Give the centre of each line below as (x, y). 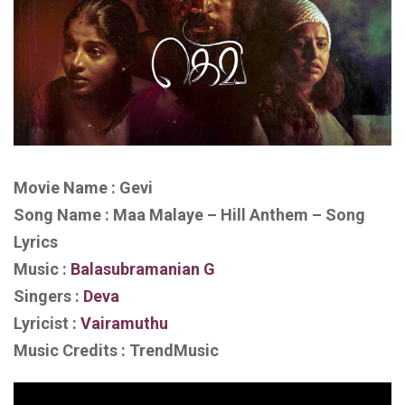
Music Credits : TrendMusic (116, 350)
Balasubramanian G (143, 268)
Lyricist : (47, 323)
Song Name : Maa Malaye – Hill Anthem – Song (189, 214)
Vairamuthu (124, 323)
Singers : (47, 296)
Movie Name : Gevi (83, 187)
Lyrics (36, 241)
